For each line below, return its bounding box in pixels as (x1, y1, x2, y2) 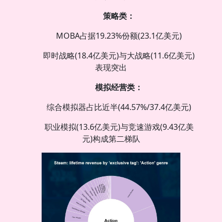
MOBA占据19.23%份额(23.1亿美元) (56, 30, 182, 42)
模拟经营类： (95, 82, 143, 93)
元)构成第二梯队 (82, 133, 140, 145)
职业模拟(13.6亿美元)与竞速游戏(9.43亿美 (44, 121, 194, 133)
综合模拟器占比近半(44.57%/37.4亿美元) (47, 102, 191, 113)
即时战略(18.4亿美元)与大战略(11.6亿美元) (43, 50, 195, 61)
